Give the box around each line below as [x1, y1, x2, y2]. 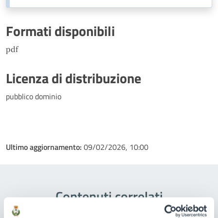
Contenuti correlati [55, 186, 163, 207]
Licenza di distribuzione [6, 68, 141, 89]
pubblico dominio [6, 91, 61, 102]
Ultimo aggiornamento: [6, 141, 84, 153]
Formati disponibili [6, 20, 115, 41]
